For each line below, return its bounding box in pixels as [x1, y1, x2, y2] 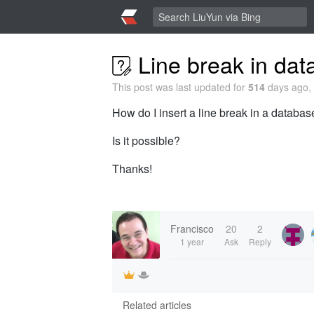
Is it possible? [112, 132, 180, 149]
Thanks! [112, 161, 152, 177]
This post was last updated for [112, 80, 248, 94]
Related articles [123, 298, 191, 312]
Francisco [170, 221, 214, 235]
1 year [180, 235, 204, 247]
